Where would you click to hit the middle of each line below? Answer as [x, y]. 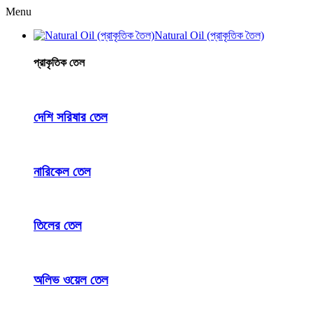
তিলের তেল [58, 226]
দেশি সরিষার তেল [71, 117]
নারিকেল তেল [62, 171]
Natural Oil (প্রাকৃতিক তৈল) [209, 35]
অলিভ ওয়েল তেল [71, 279]
